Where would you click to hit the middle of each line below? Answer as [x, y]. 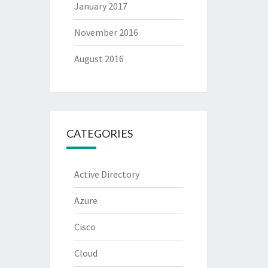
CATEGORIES [99, 133]
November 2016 [106, 32]
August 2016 [99, 59]
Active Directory [106, 174]
